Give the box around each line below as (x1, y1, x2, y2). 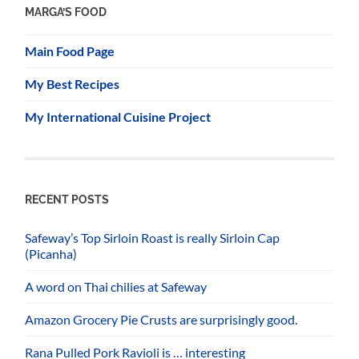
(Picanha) (25, 245, 78, 261)
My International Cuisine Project (25, 108, 212, 124)
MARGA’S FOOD (25, 4, 107, 18)
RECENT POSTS (25, 192, 110, 206)
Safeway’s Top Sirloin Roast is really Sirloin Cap (25, 229, 280, 245)
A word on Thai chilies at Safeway (25, 278, 208, 294)
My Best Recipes (25, 75, 120, 91)
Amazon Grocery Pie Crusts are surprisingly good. (25, 311, 298, 327)
